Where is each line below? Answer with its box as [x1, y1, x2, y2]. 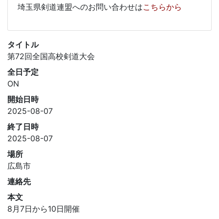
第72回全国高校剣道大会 [7, 51, 95, 62]
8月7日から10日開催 [7, 204, 80, 214]
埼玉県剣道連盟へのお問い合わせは [18, 2, 143, 12]
